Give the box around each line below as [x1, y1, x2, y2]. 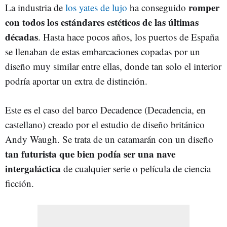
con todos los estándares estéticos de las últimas [5, 15, 199, 29]
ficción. [5, 177, 34, 190]
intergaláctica [5, 162, 61, 175]
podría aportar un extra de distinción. [5, 74, 147, 87]
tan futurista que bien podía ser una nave [5, 147, 175, 161]
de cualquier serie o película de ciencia [61, 162, 211, 175]
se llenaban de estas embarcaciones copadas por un [5, 45, 200, 58]
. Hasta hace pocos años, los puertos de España [38, 30, 219, 43]
